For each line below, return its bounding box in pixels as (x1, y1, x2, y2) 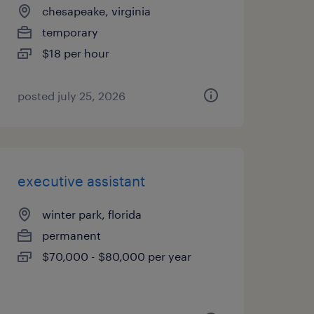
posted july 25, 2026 (17, 89, 125, 102)
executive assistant (17, 172, 145, 189)
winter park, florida (41, 207, 142, 221)
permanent (41, 228, 101, 242)
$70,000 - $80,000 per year (41, 250, 191, 263)
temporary (41, 25, 98, 39)
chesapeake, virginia (41, 4, 151, 18)
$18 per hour (41, 46, 109, 60)
